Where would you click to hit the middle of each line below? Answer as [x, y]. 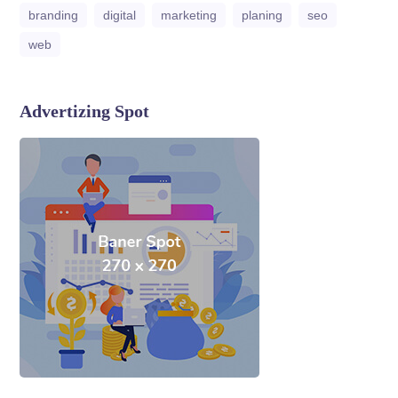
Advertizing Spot [85, 111]
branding [54, 16]
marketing [189, 16]
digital [120, 16]
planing [263, 16]
